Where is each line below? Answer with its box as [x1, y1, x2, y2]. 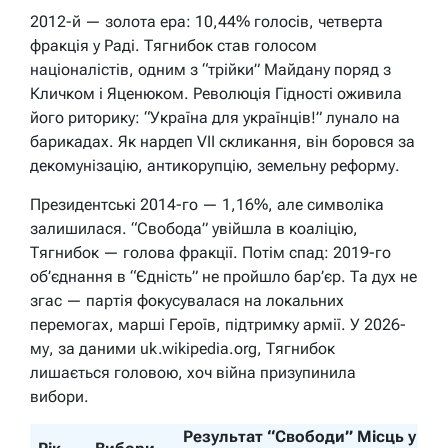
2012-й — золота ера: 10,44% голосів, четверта [30, 12, 383, 32]
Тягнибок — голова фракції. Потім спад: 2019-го [30, 243, 391, 263]
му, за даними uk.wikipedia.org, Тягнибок [30, 339, 335, 359]
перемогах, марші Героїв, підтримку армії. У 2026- [30, 315, 406, 335]
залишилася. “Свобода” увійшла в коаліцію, [30, 219, 358, 239]
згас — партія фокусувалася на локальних [30, 291, 344, 311]
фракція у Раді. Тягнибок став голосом [30, 36, 317, 56]
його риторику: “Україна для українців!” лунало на [30, 108, 400, 128]
